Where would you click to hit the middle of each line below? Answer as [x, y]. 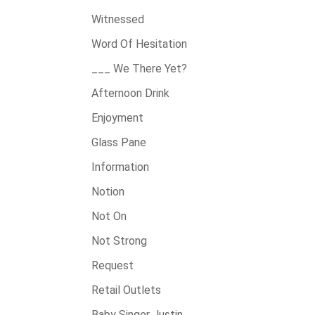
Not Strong [119, 241]
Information [120, 167]
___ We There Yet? [139, 69]
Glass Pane [119, 142]
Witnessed [118, 19]
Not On [109, 216]
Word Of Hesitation [139, 44]
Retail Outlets [126, 290]
